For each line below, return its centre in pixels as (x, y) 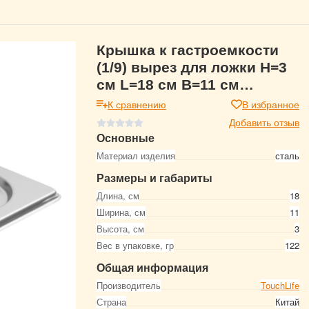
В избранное (271, 104)
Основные (126, 138)
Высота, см (120, 229)
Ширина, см (121, 212)
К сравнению (137, 104)
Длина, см (118, 196)
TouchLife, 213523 (160, 102)
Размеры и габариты (154, 178)
